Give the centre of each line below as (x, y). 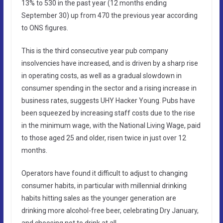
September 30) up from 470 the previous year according (109, 15)
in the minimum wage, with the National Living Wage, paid (111, 125)
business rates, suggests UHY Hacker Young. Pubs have (108, 100)
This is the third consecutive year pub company (95, 51)
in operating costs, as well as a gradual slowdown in (101, 75)
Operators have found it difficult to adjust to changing (104, 173)
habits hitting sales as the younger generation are (99, 198)
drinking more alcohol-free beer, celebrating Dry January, (110, 210)
